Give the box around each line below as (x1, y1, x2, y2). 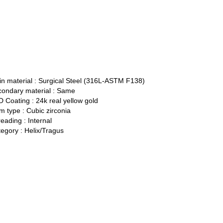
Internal (27, 116, 52, 125)
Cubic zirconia (26, 107, 71, 115)
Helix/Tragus (24, 126, 64, 135)
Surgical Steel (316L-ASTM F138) (38, 77, 145, 85)
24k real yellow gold (35, 97, 98, 105)
